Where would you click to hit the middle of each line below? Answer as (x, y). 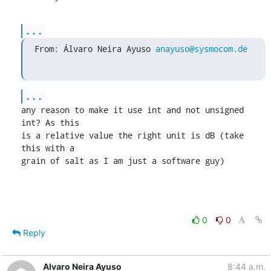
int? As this (50, 122)
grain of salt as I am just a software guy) (122, 160)
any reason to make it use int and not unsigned (132, 109)
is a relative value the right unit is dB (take (132, 135)
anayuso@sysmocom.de (201, 48)
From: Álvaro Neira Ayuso (95, 48)
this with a (47, 148)
